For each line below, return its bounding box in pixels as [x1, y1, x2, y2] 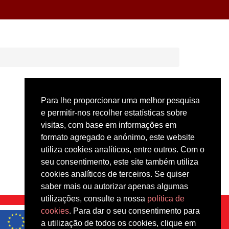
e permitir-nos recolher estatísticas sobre [41, 108, 187, 117]
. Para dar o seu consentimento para [69, 206, 200, 215]
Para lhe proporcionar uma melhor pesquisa [41, 96, 200, 105]
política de [147, 194, 185, 203]
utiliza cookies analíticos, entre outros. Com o [41, 145, 204, 154]
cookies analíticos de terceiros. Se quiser [41, 169, 189, 178]
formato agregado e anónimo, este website [41, 132, 195, 142]
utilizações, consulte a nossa [41, 194, 147, 203]
